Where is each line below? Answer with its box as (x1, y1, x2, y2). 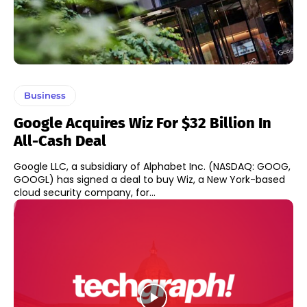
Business (24, 90, 66, 101)
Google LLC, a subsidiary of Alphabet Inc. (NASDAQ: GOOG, (14, 160, 291, 174)
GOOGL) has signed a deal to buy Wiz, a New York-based (14, 173, 285, 187)
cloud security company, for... (14, 186, 156, 200)
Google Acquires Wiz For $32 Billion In (14, 114, 271, 133)
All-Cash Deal (14, 132, 106, 151)
